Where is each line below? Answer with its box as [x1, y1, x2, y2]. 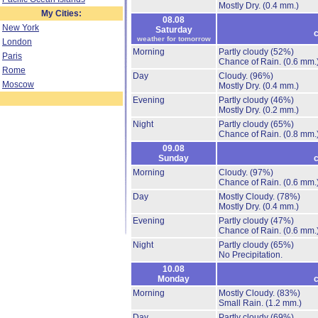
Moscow [2, 79, 34, 89]
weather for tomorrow [136, 35, 211, 43]
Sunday [158, 153, 189, 163]
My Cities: [41, 9, 82, 18]
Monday [158, 274, 190, 284]
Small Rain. [219, 298, 265, 308]
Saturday [155, 25, 192, 35]
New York [2, 23, 39, 33]
